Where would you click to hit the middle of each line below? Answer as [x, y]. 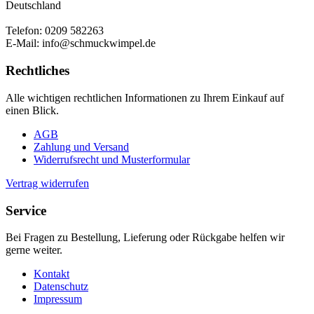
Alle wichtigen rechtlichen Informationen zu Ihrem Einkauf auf [145, 97]
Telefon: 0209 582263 [55, 31]
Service [26, 210]
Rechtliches [37, 71]
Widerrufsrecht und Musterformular [112, 159]
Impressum [58, 299]
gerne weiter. [34, 250]
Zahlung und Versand [81, 146]
